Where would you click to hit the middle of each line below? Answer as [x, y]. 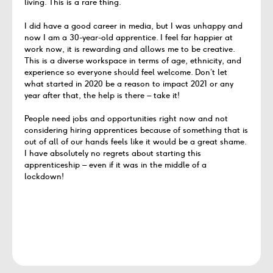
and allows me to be [162, 49]
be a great [198, 142]
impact [175, 83]
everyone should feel [117, 72]
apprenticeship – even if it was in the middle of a [115, 165]
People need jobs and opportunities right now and [120, 119]
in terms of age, [158, 60]
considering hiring [58, 130]
